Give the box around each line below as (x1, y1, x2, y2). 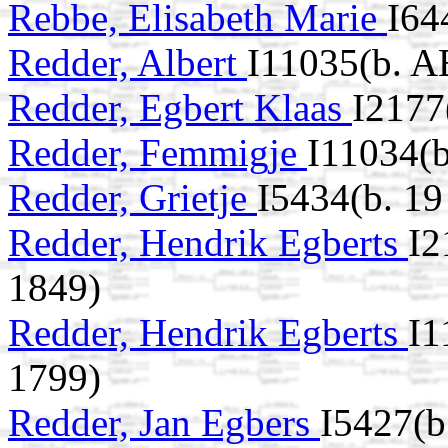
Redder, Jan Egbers (8, 401, 320, 445)
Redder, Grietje (8, 176, 257, 220)
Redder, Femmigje (8, 131, 307, 175)
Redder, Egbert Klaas (8, 86, 352, 130)
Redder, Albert (8, 41, 247, 85)
